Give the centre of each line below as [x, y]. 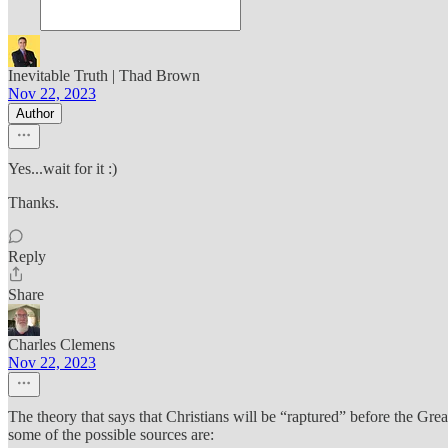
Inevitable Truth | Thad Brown [104, 75]
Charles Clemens [61, 344]
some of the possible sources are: [111, 434]
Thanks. [33, 202]
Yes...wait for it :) [62, 168]
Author [35, 113]
